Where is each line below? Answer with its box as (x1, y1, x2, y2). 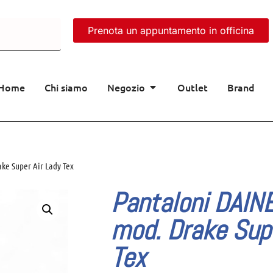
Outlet (177, 80, 208, 94)
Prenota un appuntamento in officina (88, 24, 254, 37)
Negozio (107, 80, 146, 94)
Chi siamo (44, 80, 88, 94)
